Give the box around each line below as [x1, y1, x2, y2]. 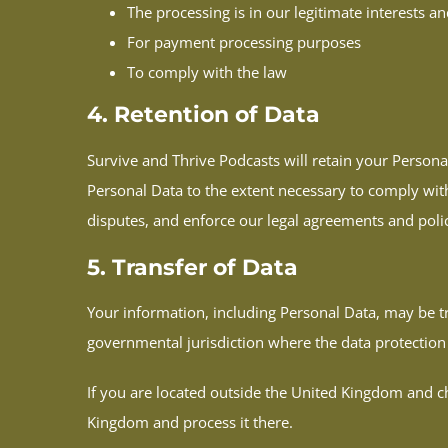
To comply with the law [127, 62, 287, 83]
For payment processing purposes [127, 32, 361, 53]
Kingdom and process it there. [87, 412, 293, 433]
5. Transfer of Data [87, 253, 298, 281]
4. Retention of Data [87, 101, 320, 129]
